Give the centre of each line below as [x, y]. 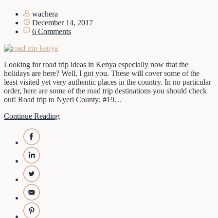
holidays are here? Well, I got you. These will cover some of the [102, 73]
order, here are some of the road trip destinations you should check [105, 91]
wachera [44, 14]
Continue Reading [32, 116]
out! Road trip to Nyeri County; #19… [63, 100]
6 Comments [52, 32]
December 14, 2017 [62, 23]
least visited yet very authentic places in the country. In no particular [108, 82]
